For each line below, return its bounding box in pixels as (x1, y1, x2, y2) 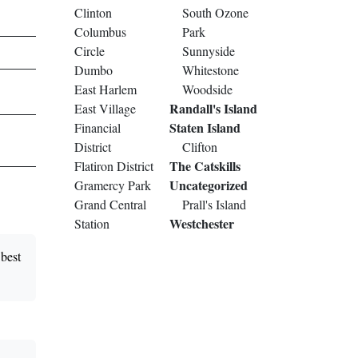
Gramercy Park (74, 177, 151, 193)
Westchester (169, 214, 234, 233)
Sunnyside (181, 42, 235, 59)
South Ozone (181, 4, 249, 21)
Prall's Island (181, 196, 246, 213)
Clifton (181, 138, 217, 155)
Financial (74, 119, 121, 136)
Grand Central (74, 196, 146, 213)
